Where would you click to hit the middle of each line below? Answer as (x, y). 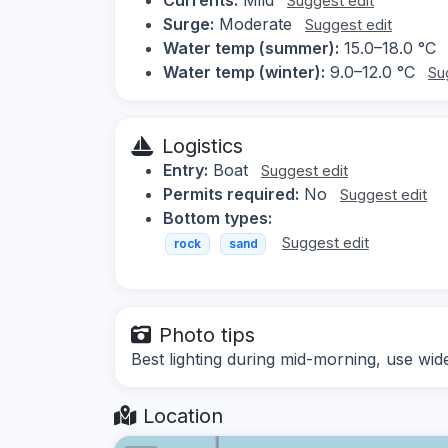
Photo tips (207, 335)
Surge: (188, 23)
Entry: (185, 169)
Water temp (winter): (244, 71)
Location (180, 416)
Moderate (255, 23)
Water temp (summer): (251, 47)
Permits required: (231, 193)
